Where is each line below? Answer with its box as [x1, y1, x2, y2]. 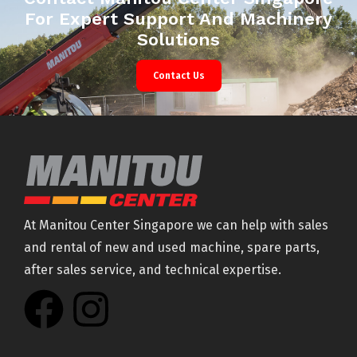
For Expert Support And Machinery [25, 8, 332, 29]
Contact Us [152, 69, 205, 81]
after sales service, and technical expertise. [24, 261, 281, 277]
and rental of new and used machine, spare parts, [24, 239, 320, 255]
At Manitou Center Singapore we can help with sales [24, 217, 328, 233]
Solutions [137, 29, 220, 49]
